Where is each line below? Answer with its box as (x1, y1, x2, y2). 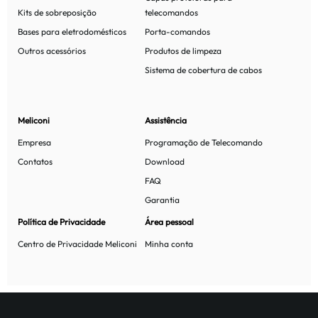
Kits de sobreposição (18, 7, 97, 18)
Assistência (145, 115, 187, 126)
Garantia (145, 194, 180, 205)
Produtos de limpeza (145, 45, 222, 56)
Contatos (18, 156, 53, 167)
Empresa (18, 137, 51, 148)
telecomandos (145, 7, 199, 18)
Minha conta (145, 238, 194, 249)
